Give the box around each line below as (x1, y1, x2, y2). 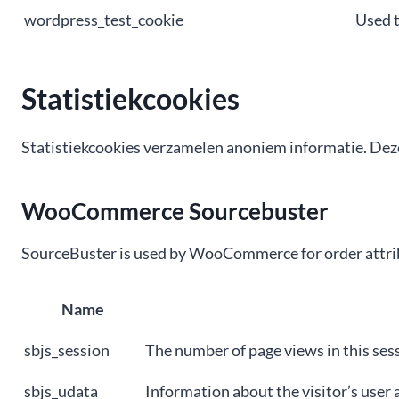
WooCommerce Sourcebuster (21, 197, 329, 225)
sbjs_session (24, 340, 110, 360)
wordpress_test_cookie (24, 10, 183, 29)
